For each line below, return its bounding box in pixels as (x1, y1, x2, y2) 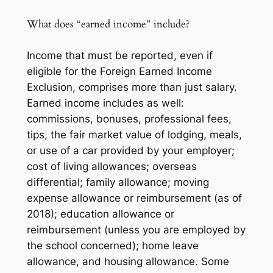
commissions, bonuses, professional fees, (26, 113, 232, 126)
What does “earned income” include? (26, 17, 190, 32)
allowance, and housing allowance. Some (26, 255, 229, 268)
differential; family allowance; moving (26, 176, 209, 189)
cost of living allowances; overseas (26, 160, 197, 173)
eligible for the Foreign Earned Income (26, 65, 212, 78)
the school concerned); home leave (26, 239, 199, 252)
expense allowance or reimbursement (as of (26, 192, 242, 205)
